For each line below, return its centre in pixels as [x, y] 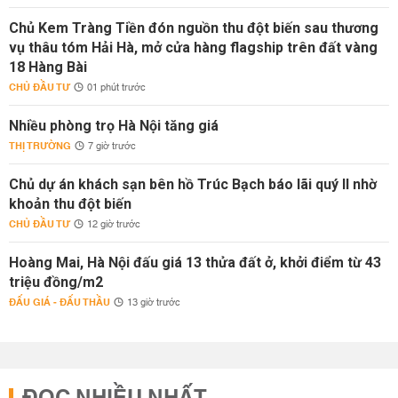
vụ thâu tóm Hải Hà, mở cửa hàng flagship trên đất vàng [193, 48]
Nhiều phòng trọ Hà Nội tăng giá [114, 126]
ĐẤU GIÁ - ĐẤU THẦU [60, 302]
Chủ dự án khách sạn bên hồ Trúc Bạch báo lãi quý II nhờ [193, 184]
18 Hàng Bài [48, 67]
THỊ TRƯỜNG [40, 146]
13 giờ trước [154, 303]
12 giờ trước [114, 225]
